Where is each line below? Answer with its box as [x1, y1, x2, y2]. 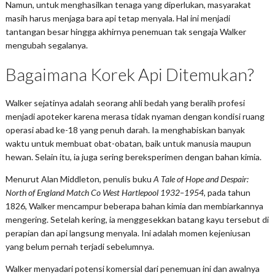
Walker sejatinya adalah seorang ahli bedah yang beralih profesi [5, 97, 245, 108]
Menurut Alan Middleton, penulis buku [5, 173, 153, 184]
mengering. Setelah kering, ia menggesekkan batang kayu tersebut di [5, 214, 269, 225]
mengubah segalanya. [5, 39, 88, 50]
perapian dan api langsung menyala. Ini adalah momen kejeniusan [5, 227, 250, 238]
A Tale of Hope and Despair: [153, 173, 249, 184]
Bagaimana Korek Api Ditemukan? [5, 63, 254, 85]
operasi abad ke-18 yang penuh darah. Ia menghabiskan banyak [5, 124, 245, 135]
